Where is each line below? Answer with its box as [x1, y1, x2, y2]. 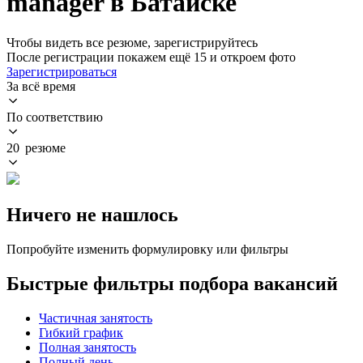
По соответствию [6, 109, 103, 124]
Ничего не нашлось [6, 203, 178, 225]
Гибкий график [39, 325, 123, 340]
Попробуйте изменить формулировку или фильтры [6, 241, 288, 256]
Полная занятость [39, 340, 136, 354]
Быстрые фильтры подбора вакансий [6, 272, 338, 294]
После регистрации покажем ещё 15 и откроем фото [6, 49, 296, 64]
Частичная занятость [39, 310, 152, 325]
